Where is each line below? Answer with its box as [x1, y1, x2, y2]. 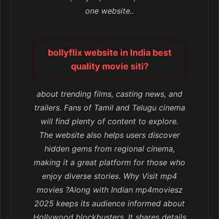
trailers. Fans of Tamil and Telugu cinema [34, 103, 185, 113]
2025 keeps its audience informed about [34, 198, 185, 209]
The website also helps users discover [39, 130, 180, 140]
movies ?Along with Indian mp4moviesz [36, 185, 183, 195]
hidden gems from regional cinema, [44, 144, 175, 154]
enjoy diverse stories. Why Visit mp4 [42, 171, 177, 181]
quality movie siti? [70, 61, 149, 72]
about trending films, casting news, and [37, 89, 182, 99]
